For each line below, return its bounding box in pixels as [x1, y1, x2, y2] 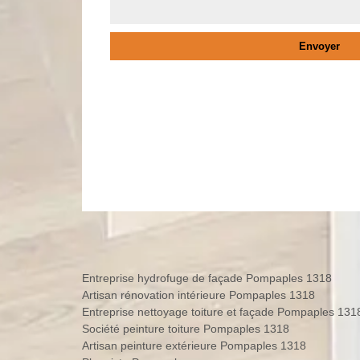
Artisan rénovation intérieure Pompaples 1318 [82, 288, 315, 301]
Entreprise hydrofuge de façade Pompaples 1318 [82, 271, 332, 284]
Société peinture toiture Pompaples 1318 [82, 321, 289, 335]
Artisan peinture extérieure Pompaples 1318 [82, 338, 306, 352]
